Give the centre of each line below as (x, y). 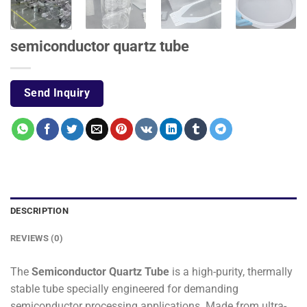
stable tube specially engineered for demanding (124, 289)
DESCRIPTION (39, 211)
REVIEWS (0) (37, 238)
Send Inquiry (57, 94)
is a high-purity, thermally (231, 272)
